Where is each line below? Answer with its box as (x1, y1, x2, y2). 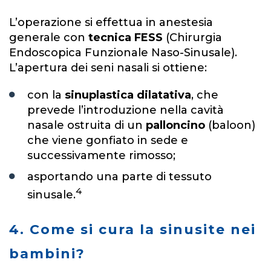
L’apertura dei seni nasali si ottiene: (9, 60, 207, 74)
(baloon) (208, 118, 255, 132)
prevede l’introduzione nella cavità (27, 103, 224, 117)
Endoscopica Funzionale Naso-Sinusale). (9, 45, 237, 59)
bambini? (9, 245, 85, 262)
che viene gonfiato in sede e (27, 133, 188, 147)
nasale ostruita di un (27, 118, 146, 132)
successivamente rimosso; (27, 148, 175, 162)
